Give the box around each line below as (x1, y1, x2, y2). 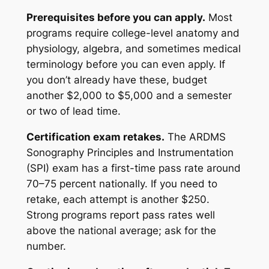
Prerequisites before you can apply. (26, 11, 205, 23)
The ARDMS (164, 130, 226, 143)
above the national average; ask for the (26, 224, 216, 237)
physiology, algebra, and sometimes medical (26, 42, 241, 55)
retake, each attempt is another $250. (26, 193, 210, 205)
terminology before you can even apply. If (26, 58, 225, 70)
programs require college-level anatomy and (26, 26, 240, 39)
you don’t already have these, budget (26, 73, 207, 86)
